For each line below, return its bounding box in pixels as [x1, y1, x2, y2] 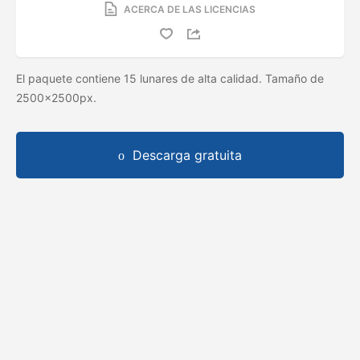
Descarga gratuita [133, 146, 242, 163]
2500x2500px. [16, 90, 100, 104]
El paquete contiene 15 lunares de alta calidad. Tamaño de [16, 71, 324, 85]
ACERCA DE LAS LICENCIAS [124, 2, 256, 15]
